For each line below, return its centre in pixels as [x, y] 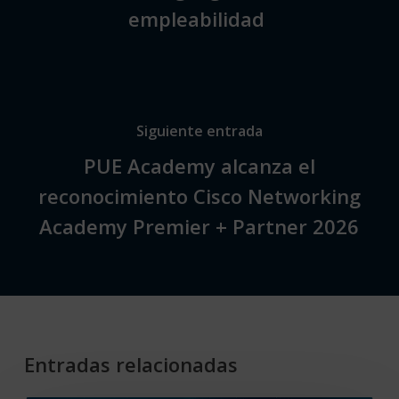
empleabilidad [199, 19]
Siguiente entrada [199, 131]
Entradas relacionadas [130, 364]
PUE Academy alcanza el [199, 166]
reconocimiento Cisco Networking [199, 196]
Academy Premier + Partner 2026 [199, 227]
